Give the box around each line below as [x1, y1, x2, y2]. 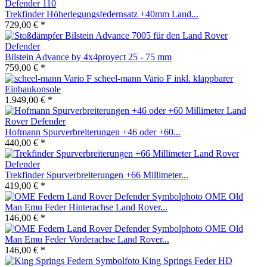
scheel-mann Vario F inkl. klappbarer [94, 73, 233, 83]
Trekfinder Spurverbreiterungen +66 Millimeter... [5, 169, 188, 180]
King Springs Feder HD [142, 255, 232, 266]
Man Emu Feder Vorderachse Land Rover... [5, 234, 169, 244]
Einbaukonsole [5, 83, 61, 94]
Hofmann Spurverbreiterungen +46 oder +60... [5, 126, 181, 137]
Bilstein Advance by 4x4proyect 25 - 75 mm [5, 51, 172, 62]
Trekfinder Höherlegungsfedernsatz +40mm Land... [5, 8, 198, 19]
